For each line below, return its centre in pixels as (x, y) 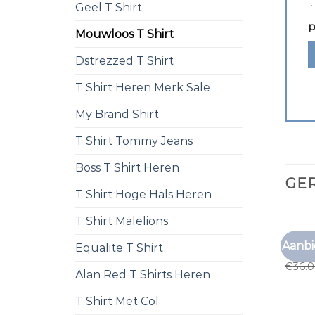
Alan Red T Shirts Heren (143, 275)
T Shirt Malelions (122, 221)
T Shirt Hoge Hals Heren (143, 194)
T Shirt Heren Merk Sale (143, 88)
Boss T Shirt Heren (127, 168)
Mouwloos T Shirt (124, 34)
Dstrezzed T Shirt (124, 61)
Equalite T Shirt (119, 248)
